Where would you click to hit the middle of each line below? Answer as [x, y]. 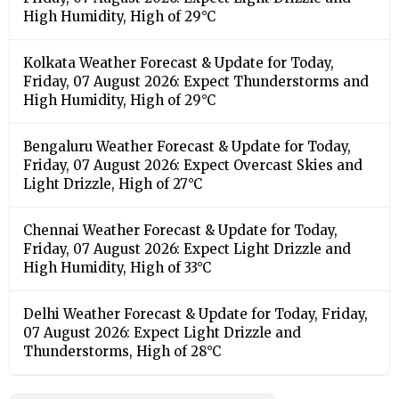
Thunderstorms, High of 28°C [122, 351]
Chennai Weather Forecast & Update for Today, [180, 230]
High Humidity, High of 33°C [117, 267]
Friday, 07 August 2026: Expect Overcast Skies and [193, 165]
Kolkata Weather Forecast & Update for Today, [179, 62]
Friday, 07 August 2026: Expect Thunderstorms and [196, 81]
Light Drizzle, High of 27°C [113, 183]
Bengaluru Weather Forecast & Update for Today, [187, 146]
